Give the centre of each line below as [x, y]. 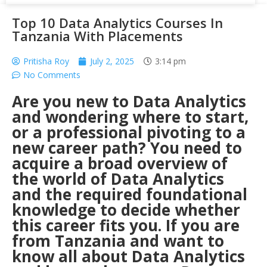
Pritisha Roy [46, 61]
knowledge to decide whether [126, 210]
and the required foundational [130, 194]
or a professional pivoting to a [129, 132]
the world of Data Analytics [118, 179]
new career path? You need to [127, 148]
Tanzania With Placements [97, 36]
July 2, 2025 [112, 61]
